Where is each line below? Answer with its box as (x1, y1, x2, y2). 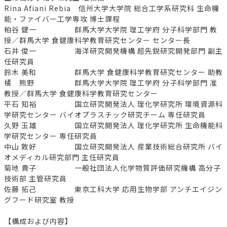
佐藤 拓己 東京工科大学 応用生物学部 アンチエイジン (4, 184, 222, 195)
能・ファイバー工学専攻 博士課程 (4, 14, 120, 24)
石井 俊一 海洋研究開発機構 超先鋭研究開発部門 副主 (4, 46, 223, 56)
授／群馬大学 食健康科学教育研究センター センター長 (4, 35, 191, 46)
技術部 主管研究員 (4, 173, 67, 184)
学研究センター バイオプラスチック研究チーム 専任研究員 (4, 109, 206, 120)
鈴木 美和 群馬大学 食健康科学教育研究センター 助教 (4, 67, 223, 78)
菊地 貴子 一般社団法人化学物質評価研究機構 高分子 (4, 163, 221, 173)
